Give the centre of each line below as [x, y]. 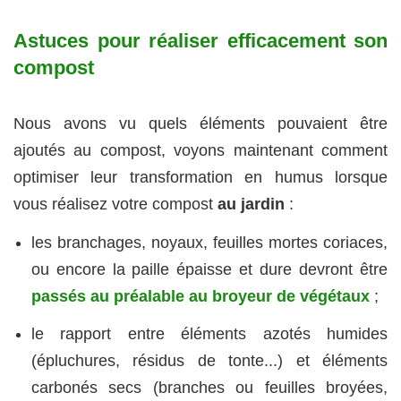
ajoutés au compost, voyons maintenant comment [200, 150]
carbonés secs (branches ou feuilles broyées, [209, 388]
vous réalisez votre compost [115, 204]
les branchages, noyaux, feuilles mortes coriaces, [209, 242]
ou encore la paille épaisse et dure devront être [209, 269]
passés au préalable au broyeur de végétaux [200, 296]
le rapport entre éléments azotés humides [209, 334]
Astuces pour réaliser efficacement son [200, 40]
